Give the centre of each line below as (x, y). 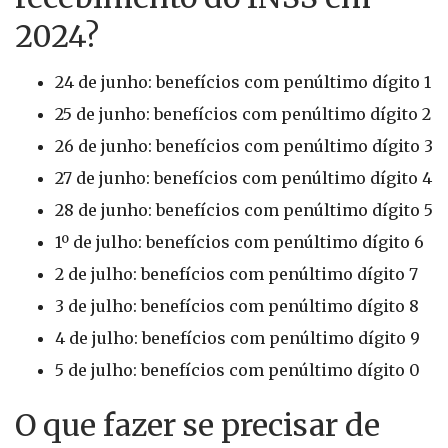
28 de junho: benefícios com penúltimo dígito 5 (244, 210)
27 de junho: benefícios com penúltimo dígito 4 (243, 178)
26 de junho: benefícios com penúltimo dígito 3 (244, 146)
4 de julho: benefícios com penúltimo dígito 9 (237, 338)
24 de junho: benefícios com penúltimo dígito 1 (243, 82)
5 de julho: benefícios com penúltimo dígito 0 (237, 370)
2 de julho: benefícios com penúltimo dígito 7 (236, 274)
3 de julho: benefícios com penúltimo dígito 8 (237, 306)
